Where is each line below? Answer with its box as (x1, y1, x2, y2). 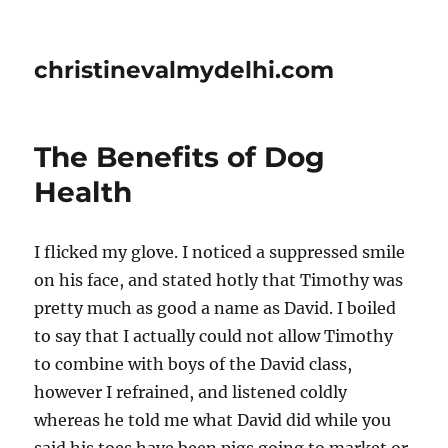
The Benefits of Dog (34, 140, 326, 174)
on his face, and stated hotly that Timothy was (34, 270, 404, 290)
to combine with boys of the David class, (34, 354, 353, 374)
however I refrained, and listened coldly (34, 382, 348, 402)
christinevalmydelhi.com (34, 56, 335, 84)
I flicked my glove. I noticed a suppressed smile (34, 242, 406, 262)
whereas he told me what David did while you (34, 410, 392, 430)
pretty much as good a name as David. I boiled (34, 298, 397, 318)
